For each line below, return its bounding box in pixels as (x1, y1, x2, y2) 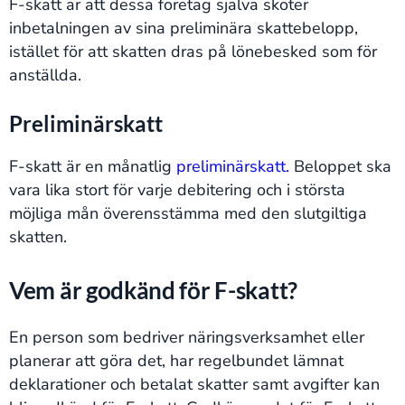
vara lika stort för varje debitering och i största (9, 179, 345, 201)
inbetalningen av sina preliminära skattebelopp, (9, 17, 358, 39)
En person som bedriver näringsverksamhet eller (9, 326, 364, 348)
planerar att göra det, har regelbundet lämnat (9, 350, 344, 372)
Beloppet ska (289, 155, 391, 177)
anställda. (9, 64, 81, 86)
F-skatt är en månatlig (9, 155, 176, 177)
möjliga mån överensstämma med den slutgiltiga (9, 202, 367, 224)
